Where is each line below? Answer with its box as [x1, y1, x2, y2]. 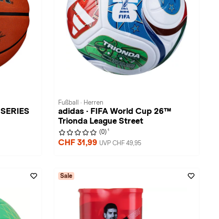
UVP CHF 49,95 [99, 140, 141, 147]
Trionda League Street [58, 116, 143, 126]
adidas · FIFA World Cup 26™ [58, 107, 171, 116]
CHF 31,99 [58, 138, 99, 147]
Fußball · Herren [58, 99, 103, 106]
